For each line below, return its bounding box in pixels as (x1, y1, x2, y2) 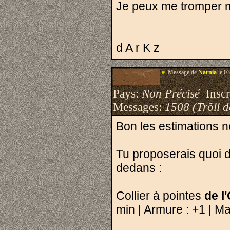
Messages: (113, 101, 165, 113)
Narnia (198, 69, 217, 76)
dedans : (116, 161, 162, 175)
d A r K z (116, 41, 160, 54)
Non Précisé (142, 87, 200, 100)
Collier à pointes (116, 189, 204, 202)
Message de (166, 69, 198, 76)
